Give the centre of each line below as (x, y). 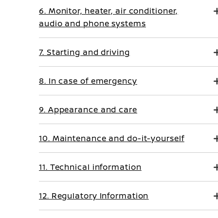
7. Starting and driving (84, 52)
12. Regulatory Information (94, 196)
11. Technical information (90, 167)
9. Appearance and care (88, 109)
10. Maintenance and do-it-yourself (112, 138)
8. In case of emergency (88, 81)
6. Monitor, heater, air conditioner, (109, 11)
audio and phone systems (92, 23)
